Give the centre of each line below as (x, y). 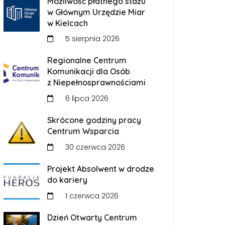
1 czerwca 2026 (91, 196)
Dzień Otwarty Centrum (92, 217)
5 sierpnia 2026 (91, 39)
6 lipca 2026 (86, 98)
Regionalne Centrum (87, 61)
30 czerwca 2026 (94, 147)
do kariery (67, 180)
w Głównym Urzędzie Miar (96, 12)
